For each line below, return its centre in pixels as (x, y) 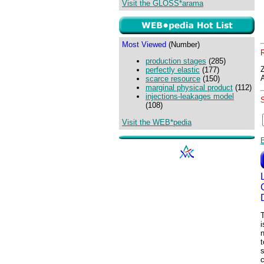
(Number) (183, 44)
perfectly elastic (173, 70)
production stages (176, 61)
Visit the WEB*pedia (157, 122)
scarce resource (173, 79)
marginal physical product (189, 88)
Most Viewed (144, 44)
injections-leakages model (190, 97)
